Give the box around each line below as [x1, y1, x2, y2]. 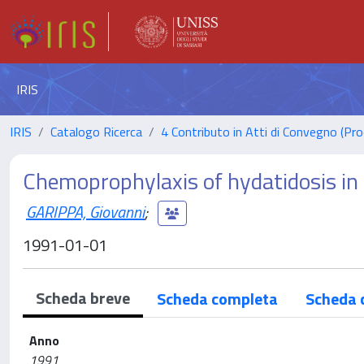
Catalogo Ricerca [50, 122, 142, 141]
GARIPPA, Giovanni [26, 198, 145, 224]
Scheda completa [157, 286, 278, 311]
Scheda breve [36, 285, 130, 310]
